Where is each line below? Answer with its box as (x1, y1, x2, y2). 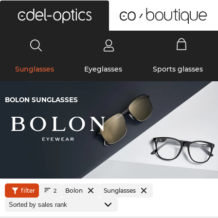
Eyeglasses (84, 65, 123, 73)
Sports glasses (152, 65, 203, 73)
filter (20, 187, 35, 194)
